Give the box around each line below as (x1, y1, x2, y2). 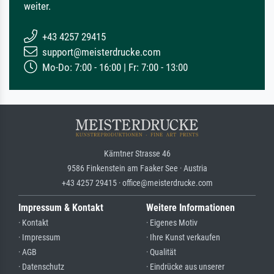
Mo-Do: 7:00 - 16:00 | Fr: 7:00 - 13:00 (40, 61, 188, 73)
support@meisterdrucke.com (40, 45, 161, 58)
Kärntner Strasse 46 (103, 148, 171, 158)
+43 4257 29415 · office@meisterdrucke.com (61, 177, 213, 188)
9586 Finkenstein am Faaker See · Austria (67, 163, 207, 173)
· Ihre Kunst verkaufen (146, 232, 220, 243)
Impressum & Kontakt (18, 201, 103, 213)
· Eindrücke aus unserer (146, 261, 224, 272)
